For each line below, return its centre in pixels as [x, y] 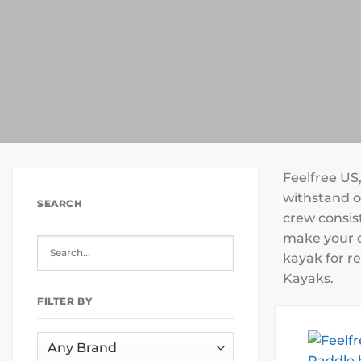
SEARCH [60, 203]
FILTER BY [65, 301]
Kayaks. [308, 278]
